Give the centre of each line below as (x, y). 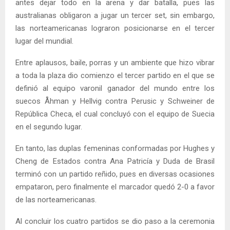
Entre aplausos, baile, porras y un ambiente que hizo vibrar (115, 62)
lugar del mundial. (44, 41)
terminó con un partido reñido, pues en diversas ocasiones (115, 174)
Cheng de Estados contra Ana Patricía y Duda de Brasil (115, 161)
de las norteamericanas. (56, 199)
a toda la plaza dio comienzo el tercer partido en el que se (115, 75)
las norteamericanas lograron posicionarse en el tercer (115, 28)
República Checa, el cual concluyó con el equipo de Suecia (115, 114)
